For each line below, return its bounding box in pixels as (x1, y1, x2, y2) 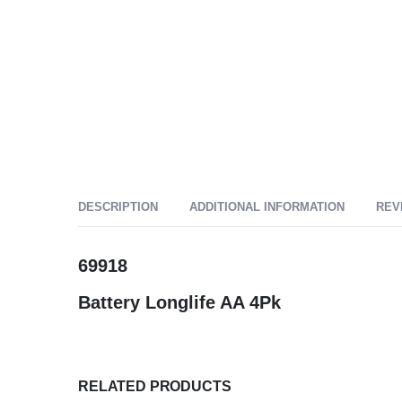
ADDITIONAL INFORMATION (189, 200, 345, 214)
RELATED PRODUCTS (78, 379, 232, 395)
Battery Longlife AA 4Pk (78, 293, 281, 313)
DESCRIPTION (78, 200, 158, 214)
